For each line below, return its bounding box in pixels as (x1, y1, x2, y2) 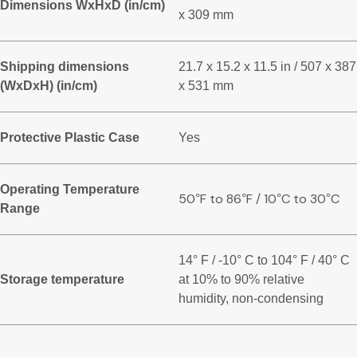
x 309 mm (178, 8, 233, 22)
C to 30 (281, 190, 326, 208)
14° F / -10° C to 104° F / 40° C (178, 253, 350, 268)
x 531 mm (178, 79, 233, 93)
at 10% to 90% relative (178, 273, 304, 287)
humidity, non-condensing (178, 292, 324, 306)
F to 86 (200, 190, 241, 208)
